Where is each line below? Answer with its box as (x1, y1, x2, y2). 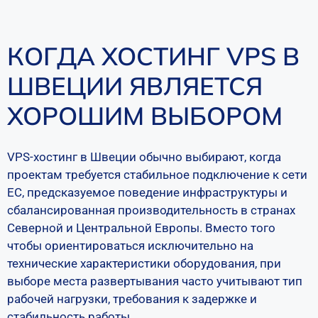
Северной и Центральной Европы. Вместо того (7, 221, 275, 235)
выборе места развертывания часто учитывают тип (7, 274, 302, 288)
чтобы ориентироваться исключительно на (7, 238, 253, 253)
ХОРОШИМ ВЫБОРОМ (7, 100, 283, 131)
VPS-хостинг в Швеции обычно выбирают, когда (7, 150, 281, 164)
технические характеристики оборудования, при (7, 256, 281, 270)
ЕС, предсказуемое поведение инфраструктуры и (7, 185, 287, 199)
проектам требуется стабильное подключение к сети (7, 168, 307, 182)
